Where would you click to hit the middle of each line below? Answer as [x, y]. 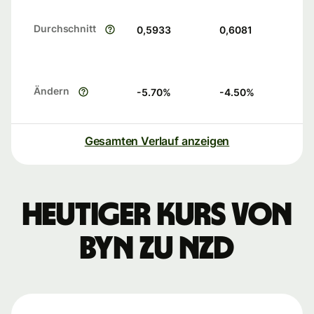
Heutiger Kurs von [157, 216]
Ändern [52, 91]
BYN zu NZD [157, 249]
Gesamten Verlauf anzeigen [157, 141]
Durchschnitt [65, 29]
